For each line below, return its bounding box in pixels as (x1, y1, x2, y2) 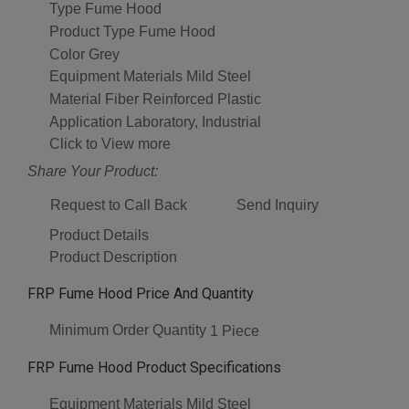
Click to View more (49, 135, 171, 152)
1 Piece (210, 322, 259, 339)
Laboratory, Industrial (126, 113, 261, 130)
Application (49, 113, 122, 130)
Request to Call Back (50, 196, 187, 213)
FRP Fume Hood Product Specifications (27, 358, 281, 376)
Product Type (49, 23, 135, 39)
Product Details (49, 226, 149, 243)
